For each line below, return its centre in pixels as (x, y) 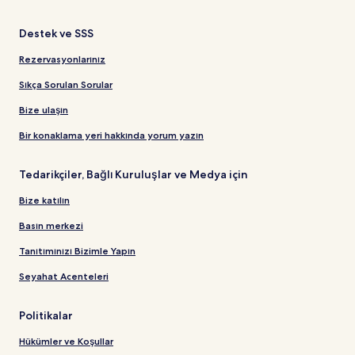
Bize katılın (44, 200)
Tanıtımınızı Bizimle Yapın (77, 250)
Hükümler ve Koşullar (66, 341)
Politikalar (46, 315)
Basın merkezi (51, 225)
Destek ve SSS (56, 33)
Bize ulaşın (44, 109)
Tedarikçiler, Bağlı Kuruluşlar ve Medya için (134, 174)
